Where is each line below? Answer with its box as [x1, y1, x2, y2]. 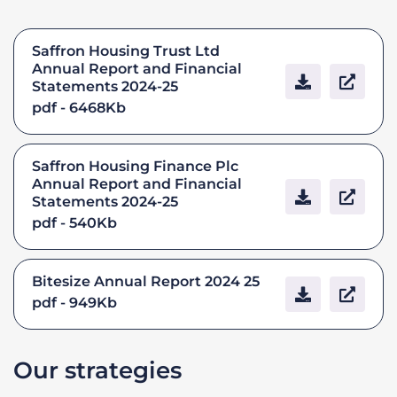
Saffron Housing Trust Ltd [32, 42, 220, 59]
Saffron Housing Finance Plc [32, 157, 238, 175]
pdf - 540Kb [32, 214, 117, 231]
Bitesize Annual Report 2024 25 [32, 272, 260, 290]
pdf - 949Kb [32, 293, 117, 311]
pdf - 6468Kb [32, 98, 126, 116]
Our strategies [13, 355, 182, 385]
